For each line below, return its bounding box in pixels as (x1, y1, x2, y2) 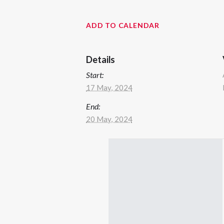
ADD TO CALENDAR (86, 21, 159, 30)
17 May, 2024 (86, 83, 132, 92)
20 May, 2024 (86, 114, 132, 124)
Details (86, 54, 115, 65)
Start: (86, 70, 103, 80)
